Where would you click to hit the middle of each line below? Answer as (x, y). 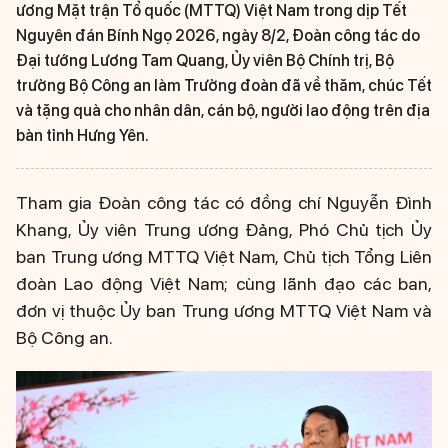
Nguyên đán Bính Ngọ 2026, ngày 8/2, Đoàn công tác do (218, 35)
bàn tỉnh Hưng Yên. (82, 135)
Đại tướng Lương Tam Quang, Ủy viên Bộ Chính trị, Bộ (205, 60)
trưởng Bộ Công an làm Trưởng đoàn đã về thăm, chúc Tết (224, 85)
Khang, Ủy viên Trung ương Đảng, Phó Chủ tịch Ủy (224, 229)
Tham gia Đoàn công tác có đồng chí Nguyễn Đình (224, 202)
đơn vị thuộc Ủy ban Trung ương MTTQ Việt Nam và (224, 310)
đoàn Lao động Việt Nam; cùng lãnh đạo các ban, (224, 283)
